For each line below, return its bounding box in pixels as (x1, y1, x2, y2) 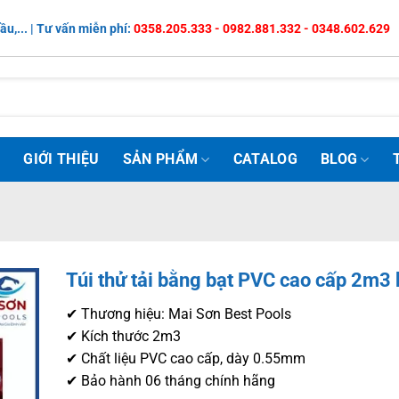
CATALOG (232, 151, 297, 167)
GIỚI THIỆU (23, 151, 100, 167)
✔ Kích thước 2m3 (66, 327, 181, 345)
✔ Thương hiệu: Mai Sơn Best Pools (66, 305, 291, 322)
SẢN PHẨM (122, 151, 199, 167)
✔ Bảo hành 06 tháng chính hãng (66, 371, 275, 389)
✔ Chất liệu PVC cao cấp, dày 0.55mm (66, 349, 305, 367)
